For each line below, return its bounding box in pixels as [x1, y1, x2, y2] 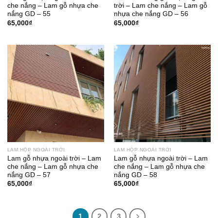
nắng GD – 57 [7, 171, 51, 179]
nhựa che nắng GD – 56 [113, 10, 188, 18]
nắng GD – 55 [7, 10, 51, 18]
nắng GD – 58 [113, 171, 157, 179]
